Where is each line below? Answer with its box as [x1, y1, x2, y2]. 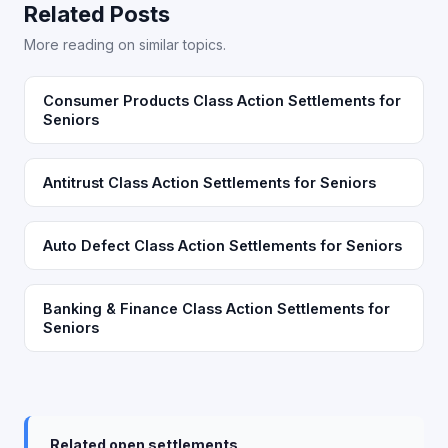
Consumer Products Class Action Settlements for [43, 92, 401, 109]
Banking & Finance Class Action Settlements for [43, 300, 390, 317]
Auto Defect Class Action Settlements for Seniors [43, 237, 402, 254]
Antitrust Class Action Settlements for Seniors [43, 174, 376, 191]
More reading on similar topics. [24, 36, 226, 53]
